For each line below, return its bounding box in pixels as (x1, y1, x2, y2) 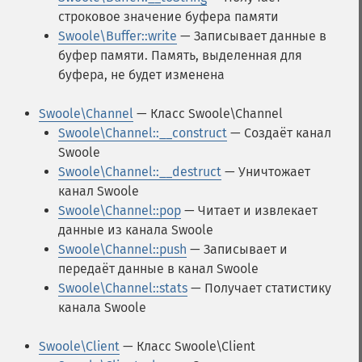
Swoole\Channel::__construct (58, 125, 227, 141)
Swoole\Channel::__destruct (58, 164, 221, 179)
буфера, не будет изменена (58, 67, 225, 82)
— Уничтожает (221, 164, 310, 179)
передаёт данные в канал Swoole (58, 261, 259, 276)
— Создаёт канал (227, 125, 331, 141)
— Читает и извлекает (181, 203, 318, 218)
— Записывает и (187, 242, 288, 257)
